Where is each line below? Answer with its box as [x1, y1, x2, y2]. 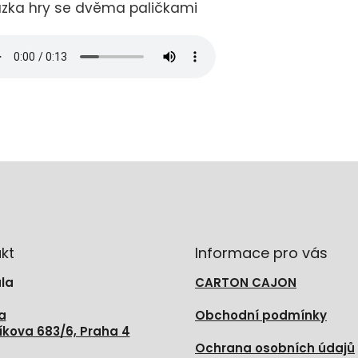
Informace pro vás [195, 243, 328, 264]
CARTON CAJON [195, 274, 296, 292]
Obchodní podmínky [195, 307, 327, 324]
